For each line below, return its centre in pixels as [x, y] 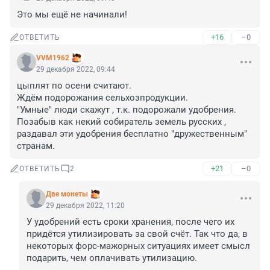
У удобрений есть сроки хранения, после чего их [130, 222]
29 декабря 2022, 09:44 [76, 70]
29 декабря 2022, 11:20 [85, 206]
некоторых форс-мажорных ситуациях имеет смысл [138, 246]
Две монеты [67, 194]
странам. [36, 146]
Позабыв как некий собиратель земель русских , [121, 122]
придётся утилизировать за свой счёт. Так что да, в [137, 234]
